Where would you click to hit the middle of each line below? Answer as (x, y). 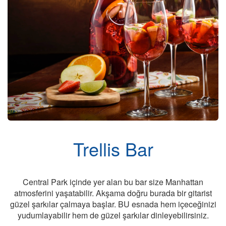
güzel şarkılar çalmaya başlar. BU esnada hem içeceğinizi (113, 204)
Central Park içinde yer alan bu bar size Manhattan (113, 182)
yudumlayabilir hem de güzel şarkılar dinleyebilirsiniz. (113, 215)
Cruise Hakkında (161, 9)
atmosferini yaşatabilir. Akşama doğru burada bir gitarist (113, 193)
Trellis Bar (113, 149)
